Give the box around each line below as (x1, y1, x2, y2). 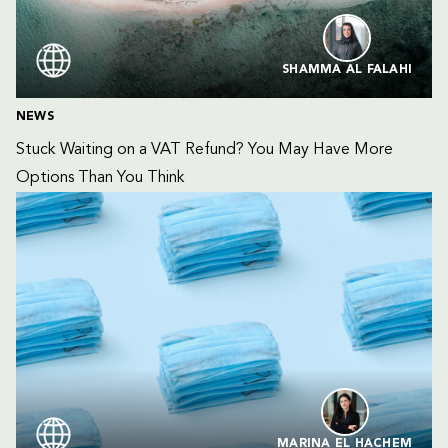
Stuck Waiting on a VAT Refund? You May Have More (16, 142, 397, 158)
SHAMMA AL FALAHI (282, 64, 412, 76)
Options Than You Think (16, 170, 185, 186)
